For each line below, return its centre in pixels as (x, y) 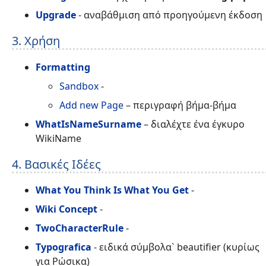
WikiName (58, 138)
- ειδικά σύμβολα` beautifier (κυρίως (175, 247)
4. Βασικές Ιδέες (56, 164)
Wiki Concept (66, 209)
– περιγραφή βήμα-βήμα (180, 105)
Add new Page (91, 105)
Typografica (64, 247)
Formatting (63, 67)
